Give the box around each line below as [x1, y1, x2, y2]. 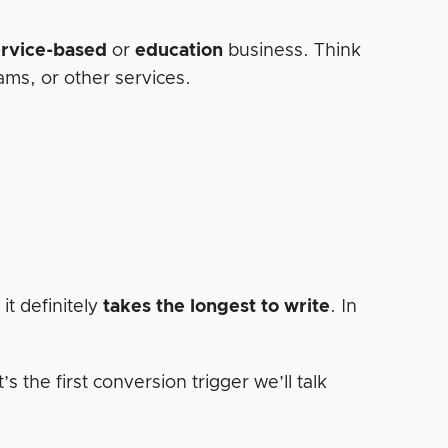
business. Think [223, 41, 362, 60]
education [135, 41, 224, 60]
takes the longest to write [103, 297, 331, 316]
